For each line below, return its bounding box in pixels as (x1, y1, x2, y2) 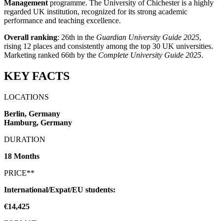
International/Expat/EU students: (4, 185, 115, 194)
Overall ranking (4, 33, 57, 41)
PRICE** (4, 168, 35, 177)
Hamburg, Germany (4, 118, 72, 127)
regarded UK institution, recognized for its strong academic (4, 7, 187, 16)
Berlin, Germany (4, 109, 60, 118)
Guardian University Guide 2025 (96, 33, 199, 41)
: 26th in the (57, 33, 96, 41)
